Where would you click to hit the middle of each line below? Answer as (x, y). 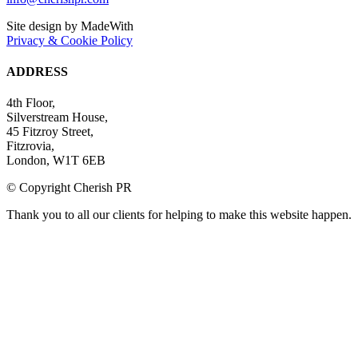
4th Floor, (31, 103)
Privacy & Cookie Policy (70, 40)
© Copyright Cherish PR (69, 188)
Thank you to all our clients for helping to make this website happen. (179, 215)
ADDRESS (37, 71)
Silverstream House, (57, 117)
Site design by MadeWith (70, 26)
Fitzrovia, (30, 146)
